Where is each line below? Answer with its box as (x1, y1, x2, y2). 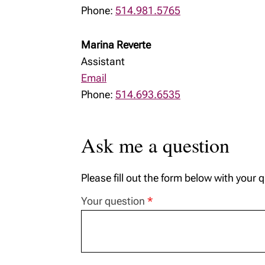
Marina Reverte (81, 38, 151, 51)
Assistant (81, 55, 125, 67)
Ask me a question (81, 131, 230, 159)
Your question (81, 195, 147, 207)
